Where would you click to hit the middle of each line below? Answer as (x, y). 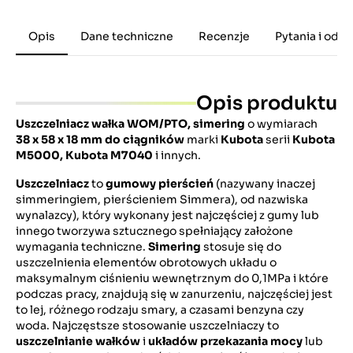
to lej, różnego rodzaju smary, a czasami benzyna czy (160, 310)
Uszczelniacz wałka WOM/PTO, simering (130, 124)
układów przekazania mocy (225, 341)
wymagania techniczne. (82, 247)
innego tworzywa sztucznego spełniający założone (154, 231)
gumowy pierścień (160, 184)
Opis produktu (267, 103)
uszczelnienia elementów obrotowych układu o (146, 262)
